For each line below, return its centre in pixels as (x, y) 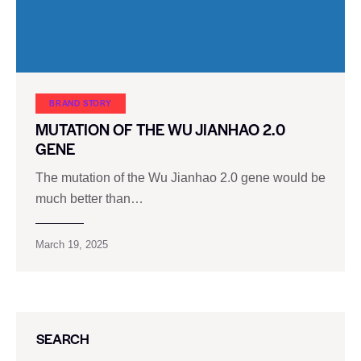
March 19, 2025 (72, 245)
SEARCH (63, 339)
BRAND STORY (81, 102)
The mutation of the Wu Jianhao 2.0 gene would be (180, 178)
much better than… (89, 199)
